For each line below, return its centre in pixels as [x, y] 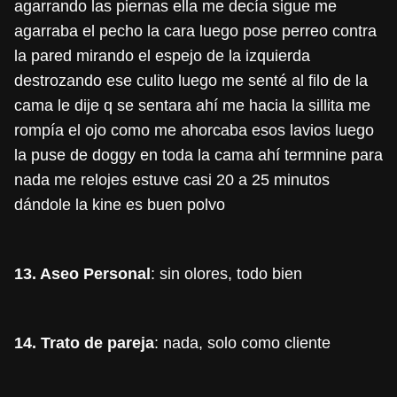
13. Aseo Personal [82, 274]
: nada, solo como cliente [242, 343]
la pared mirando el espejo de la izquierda [162, 56]
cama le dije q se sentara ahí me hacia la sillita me [192, 106]
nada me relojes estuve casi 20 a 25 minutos [172, 180]
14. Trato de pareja [84, 343]
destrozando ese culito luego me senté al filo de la [191, 81]
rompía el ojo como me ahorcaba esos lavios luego [194, 131]
